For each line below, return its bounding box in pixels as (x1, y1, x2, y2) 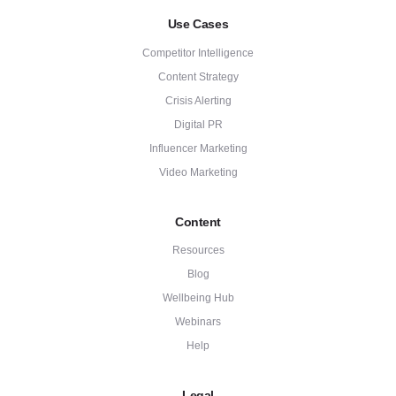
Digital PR (173, 118, 223, 131)
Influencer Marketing (148, 141, 247, 155)
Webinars (175, 316, 221, 329)
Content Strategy (157, 70, 239, 83)
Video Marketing (158, 165, 238, 179)
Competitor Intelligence (142, 46, 254, 59)
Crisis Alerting (164, 94, 232, 107)
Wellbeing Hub (162, 292, 234, 305)
